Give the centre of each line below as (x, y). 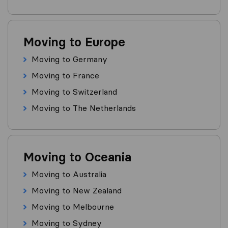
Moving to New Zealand (77, 191)
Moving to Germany (69, 59)
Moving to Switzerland (74, 92)
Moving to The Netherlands (84, 108)
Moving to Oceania (77, 157)
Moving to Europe (74, 42)
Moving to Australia (69, 174)
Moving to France (65, 76)
